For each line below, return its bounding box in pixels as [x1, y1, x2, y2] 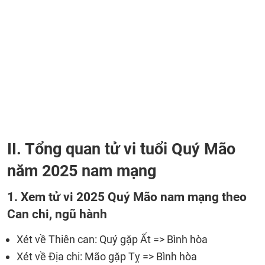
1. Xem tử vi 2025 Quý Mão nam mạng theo [7, 189, 247, 204]
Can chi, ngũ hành [7, 206, 107, 221]
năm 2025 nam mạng [7, 161, 156, 180]
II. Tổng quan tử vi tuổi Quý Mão [7, 140, 235, 159]
